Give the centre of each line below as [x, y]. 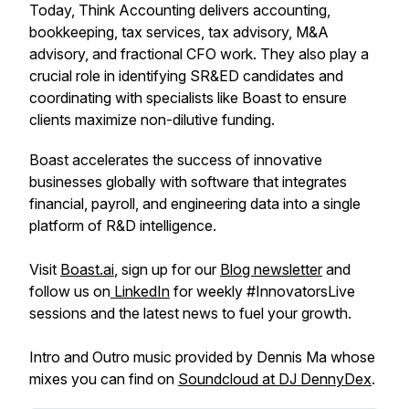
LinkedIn [140, 291]
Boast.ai [87, 269]
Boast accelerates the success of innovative [176, 160]
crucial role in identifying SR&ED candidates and [186, 76]
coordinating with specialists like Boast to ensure [188, 98]
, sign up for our [167, 269]
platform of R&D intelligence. [123, 225]
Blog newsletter [271, 269]
